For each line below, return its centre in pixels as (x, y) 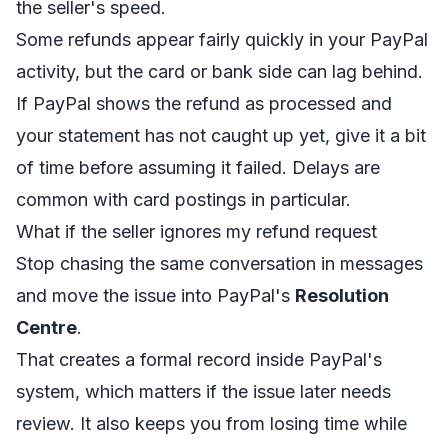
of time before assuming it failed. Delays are (198, 167)
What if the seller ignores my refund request (196, 231)
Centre (46, 327)
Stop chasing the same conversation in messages (219, 263)
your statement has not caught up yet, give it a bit (221, 135)
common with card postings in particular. (183, 199)
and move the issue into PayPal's (155, 295)
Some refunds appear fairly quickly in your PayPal (222, 39)
